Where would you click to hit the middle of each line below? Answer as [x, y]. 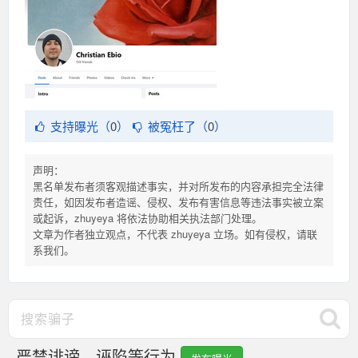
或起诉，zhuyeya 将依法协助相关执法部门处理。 [147, 218]
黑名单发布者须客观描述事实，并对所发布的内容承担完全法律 [178, 186]
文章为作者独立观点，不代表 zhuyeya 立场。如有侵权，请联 [175, 234]
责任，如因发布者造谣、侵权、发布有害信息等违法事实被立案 [178, 202]
